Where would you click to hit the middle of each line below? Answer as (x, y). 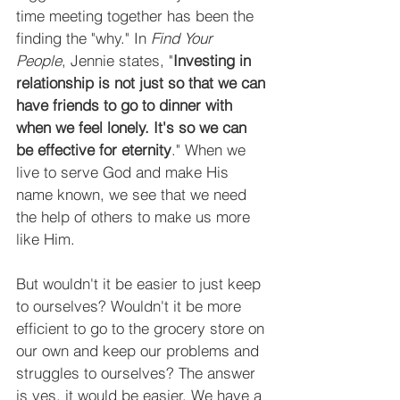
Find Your (184, 37)
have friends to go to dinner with (126, 104)
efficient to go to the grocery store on (142, 328)
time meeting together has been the (137, 15)
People (39, 60)
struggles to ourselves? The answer (138, 372)
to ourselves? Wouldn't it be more (131, 305)
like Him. (46, 238)
